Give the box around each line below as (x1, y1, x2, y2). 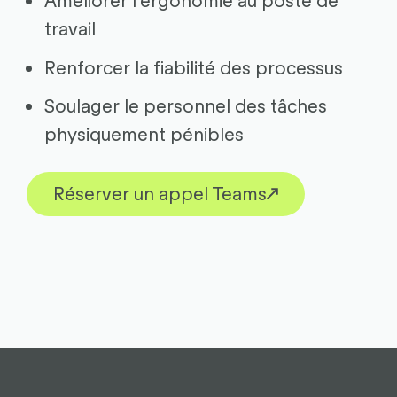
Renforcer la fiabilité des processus (43, 54, 343, 78)
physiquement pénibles (43, 121, 244, 145)
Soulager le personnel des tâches (43, 93, 327, 117)
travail (43, 16, 96, 40)
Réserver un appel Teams (52, 181, 267, 205)
